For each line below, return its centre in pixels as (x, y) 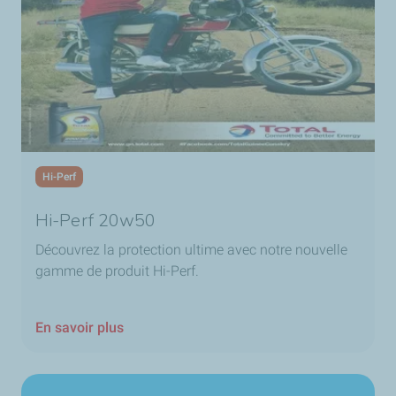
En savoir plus (80, 328)
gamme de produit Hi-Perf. (117, 271)
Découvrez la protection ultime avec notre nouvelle (191, 250)
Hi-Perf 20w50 (96, 221)
